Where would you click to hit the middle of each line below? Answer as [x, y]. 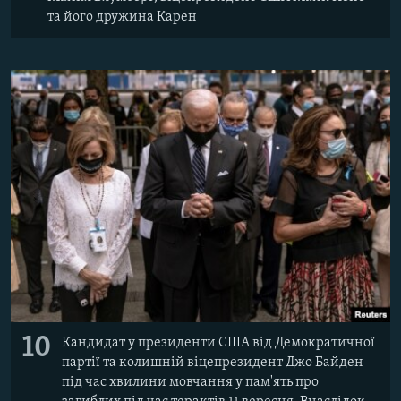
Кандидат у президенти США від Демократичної [218, 343]
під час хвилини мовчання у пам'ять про [190, 383]
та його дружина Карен [122, 17]
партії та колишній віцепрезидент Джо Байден [213, 363]
